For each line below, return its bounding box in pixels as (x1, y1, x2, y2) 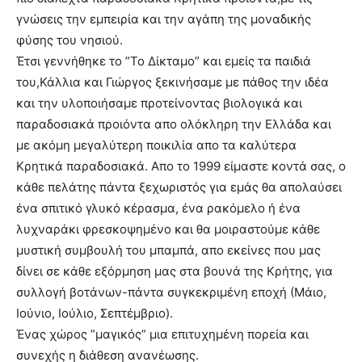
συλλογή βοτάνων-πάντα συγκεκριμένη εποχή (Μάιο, (16, 284, 326, 300)
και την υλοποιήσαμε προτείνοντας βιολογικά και (16, 95, 302, 111)
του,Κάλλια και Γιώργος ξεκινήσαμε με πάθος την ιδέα (16, 74, 329, 90)
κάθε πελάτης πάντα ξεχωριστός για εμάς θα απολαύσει (16, 179, 342, 195)
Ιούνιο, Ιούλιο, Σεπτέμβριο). (16, 305, 173, 321)
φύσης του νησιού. (16, 32, 123, 48)
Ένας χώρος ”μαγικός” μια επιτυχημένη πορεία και (16, 326, 309, 342)
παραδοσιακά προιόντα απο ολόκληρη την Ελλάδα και (16, 116, 331, 132)
